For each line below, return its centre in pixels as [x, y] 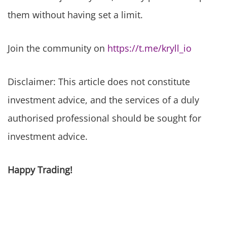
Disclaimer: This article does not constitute [99, 82]
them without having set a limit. [75, 15]
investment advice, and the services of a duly [103, 100]
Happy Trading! [40, 170]
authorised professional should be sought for [104, 118]
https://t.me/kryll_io [149, 48]
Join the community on [58, 48]
